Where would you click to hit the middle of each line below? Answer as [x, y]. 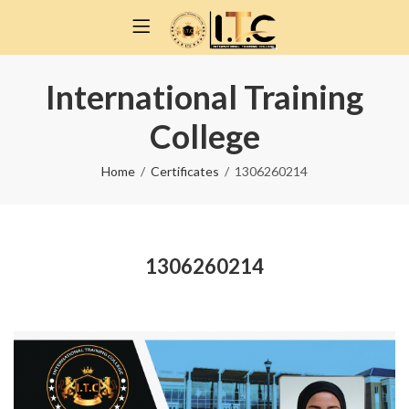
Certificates [185, 171]
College [204, 136]
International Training [204, 97]
